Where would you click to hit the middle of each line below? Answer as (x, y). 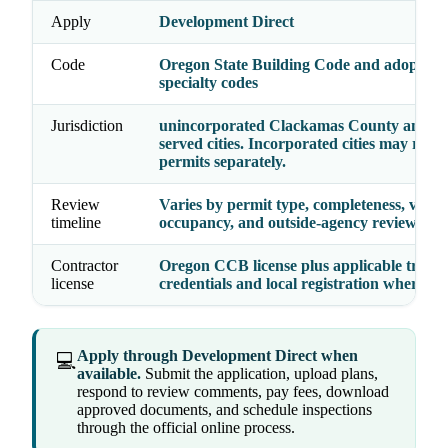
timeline (76, 223)
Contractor (84, 266)
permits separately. (222, 162)
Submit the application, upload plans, (259, 374)
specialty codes (208, 83)
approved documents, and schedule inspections (224, 410)
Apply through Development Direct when (217, 356)
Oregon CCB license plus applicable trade (300, 266)
